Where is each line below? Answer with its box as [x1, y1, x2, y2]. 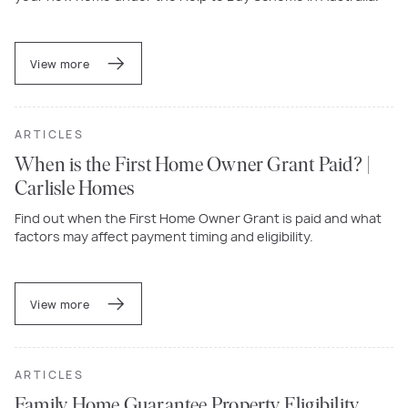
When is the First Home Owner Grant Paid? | [15, 155, 372, 177]
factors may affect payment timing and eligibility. [15, 227, 313, 245]
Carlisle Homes [15, 178, 135, 200]
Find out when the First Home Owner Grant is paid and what [15, 209, 382, 227]
